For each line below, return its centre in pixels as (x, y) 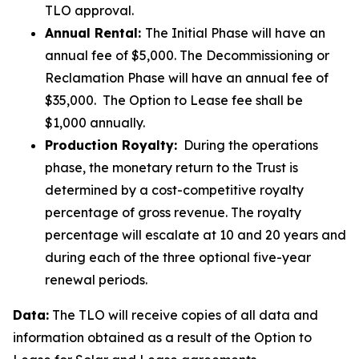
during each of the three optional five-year (178, 257)
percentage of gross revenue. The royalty (173, 212)
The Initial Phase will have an (235, 33)
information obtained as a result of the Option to (162, 337)
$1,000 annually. (95, 123)
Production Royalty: (111, 145)
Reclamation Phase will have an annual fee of (187, 78)
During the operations (248, 145)
